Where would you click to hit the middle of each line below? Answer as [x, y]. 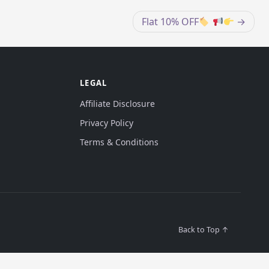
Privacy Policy [107, 123]
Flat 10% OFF [171, 22]
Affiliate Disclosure [118, 104]
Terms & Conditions [119, 142]
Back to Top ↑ [204, 230]
